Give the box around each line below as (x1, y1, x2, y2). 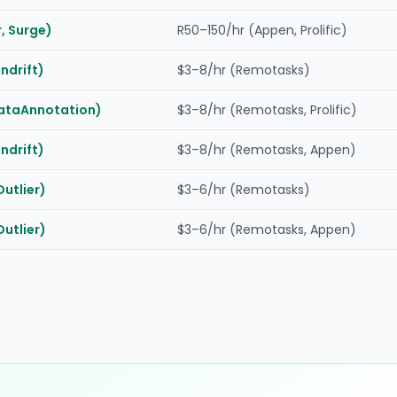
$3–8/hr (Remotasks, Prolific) (177, 101, 357, 119)
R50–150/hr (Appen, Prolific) (177, 21, 347, 39)
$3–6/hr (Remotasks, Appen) (177, 221, 356, 238)
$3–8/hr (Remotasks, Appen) (177, 141, 356, 159)
